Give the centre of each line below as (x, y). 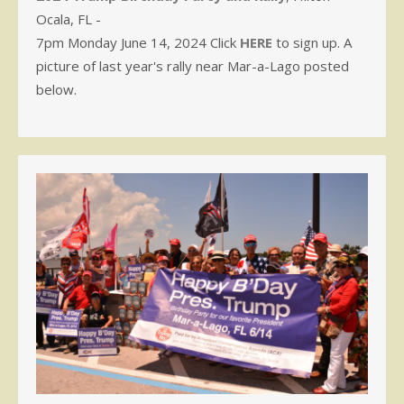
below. (56, 89)
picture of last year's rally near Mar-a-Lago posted (193, 65)
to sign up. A (312, 42)
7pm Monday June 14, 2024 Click (138, 42)
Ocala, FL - (69, 18)
